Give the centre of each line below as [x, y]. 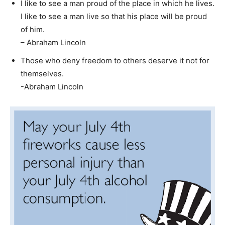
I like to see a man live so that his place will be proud [114, 17]
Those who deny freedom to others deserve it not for [115, 61]
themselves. [42, 74]
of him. [33, 30]
